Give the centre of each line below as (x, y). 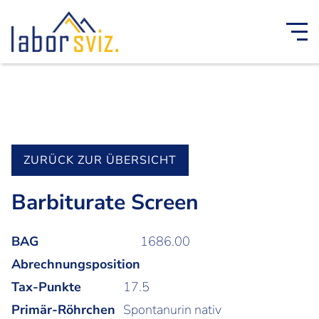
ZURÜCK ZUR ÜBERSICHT (100, 161)
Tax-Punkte (46, 287)
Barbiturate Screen (105, 202)
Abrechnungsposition (76, 264)
